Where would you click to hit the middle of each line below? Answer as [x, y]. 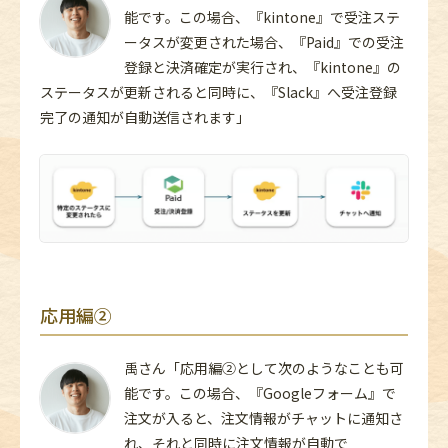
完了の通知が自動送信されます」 [145, 117]
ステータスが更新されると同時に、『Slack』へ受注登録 [218, 92]
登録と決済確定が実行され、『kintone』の [262, 67]
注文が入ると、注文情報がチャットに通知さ [263, 418]
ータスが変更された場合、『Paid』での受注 [264, 42]
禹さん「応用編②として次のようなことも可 [264, 368]
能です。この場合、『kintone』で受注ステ [262, 17]
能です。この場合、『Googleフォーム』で [260, 393]
